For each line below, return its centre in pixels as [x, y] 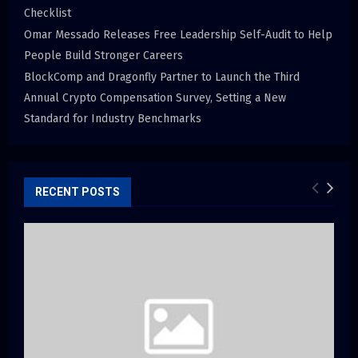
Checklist [48, 14]
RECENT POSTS [78, 192]
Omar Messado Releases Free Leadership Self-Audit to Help [178, 35]
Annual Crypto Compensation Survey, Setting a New [155, 98]
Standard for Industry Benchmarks [113, 119]
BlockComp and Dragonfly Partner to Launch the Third [162, 78]
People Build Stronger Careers [103, 56]
